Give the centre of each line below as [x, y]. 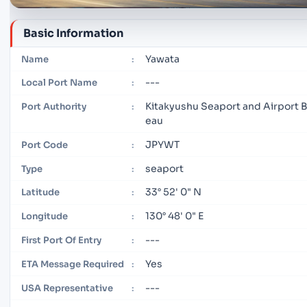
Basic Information [73, 33]
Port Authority [54, 107]
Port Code [45, 145]
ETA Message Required [73, 264]
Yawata [163, 59]
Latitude [40, 193]
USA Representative [67, 288]
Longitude [45, 217]
